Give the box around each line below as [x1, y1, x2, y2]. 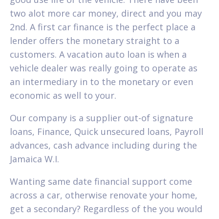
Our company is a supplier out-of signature [10, 111, 193, 124]
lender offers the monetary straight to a [10, 34, 179, 46]
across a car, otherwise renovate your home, [10, 189, 197, 201]
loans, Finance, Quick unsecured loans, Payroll [10, 125, 203, 137]
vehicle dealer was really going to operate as [10, 62, 197, 74]
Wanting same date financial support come [10, 175, 192, 187]
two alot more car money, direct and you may [10, 7, 202, 19]
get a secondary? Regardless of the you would [10, 202, 202, 215]
